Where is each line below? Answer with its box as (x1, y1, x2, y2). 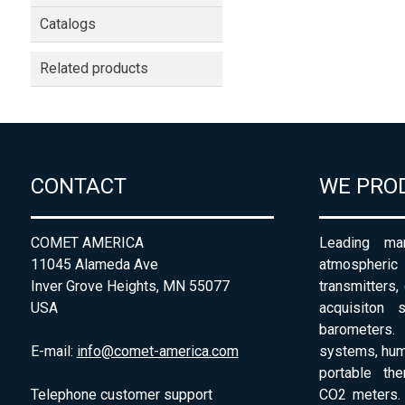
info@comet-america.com (76, 343, 239, 361)
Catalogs (39, 15, 96, 33)
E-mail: (30, 343, 77, 361)
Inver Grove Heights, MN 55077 (30, 278, 230, 296)
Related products (39, 60, 148, 77)
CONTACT (30, 174, 127, 200)
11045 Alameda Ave (30, 256, 158, 274)
